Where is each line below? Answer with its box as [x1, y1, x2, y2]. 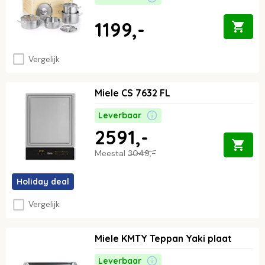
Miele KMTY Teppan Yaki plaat [95, 232, 232, 244]
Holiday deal [17, 176, 69, 187]
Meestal [95, 147, 128, 159]
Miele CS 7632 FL [95, 86, 170, 99]
